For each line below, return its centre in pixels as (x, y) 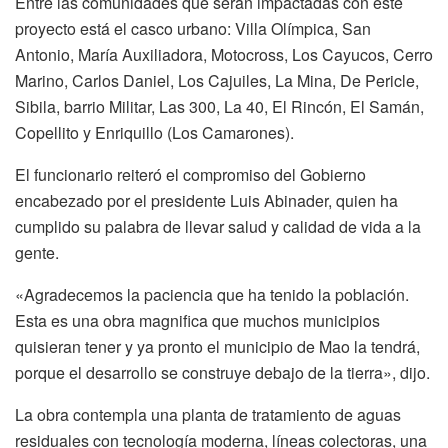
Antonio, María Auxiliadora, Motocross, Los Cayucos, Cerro (224, 54)
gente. (37, 252)
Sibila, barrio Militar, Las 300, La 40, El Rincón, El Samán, (219, 106)
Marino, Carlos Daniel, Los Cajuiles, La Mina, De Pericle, (217, 80)
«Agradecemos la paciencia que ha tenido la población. (212, 294)
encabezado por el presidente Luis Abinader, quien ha (206, 200)
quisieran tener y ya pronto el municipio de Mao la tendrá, (217, 346)
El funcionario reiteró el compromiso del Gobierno (190, 174)
